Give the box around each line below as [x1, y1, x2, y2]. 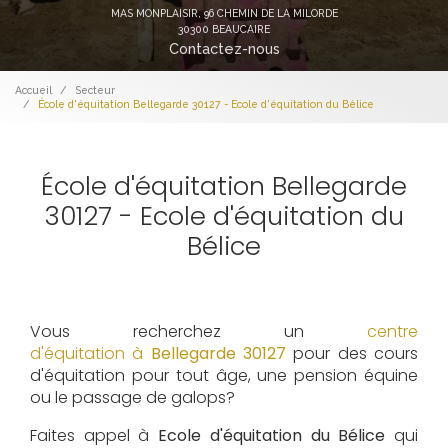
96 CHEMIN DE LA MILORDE [203, 6, 338, 19]
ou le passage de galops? [30, 385, 235, 409]
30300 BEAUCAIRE [178, 22, 270, 35]
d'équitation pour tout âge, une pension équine [30, 363, 418, 387]
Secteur [75, 83, 115, 96]
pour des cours [286, 341, 419, 365]
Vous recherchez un [30, 319, 367, 343]
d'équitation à [30, 341, 151, 365]
